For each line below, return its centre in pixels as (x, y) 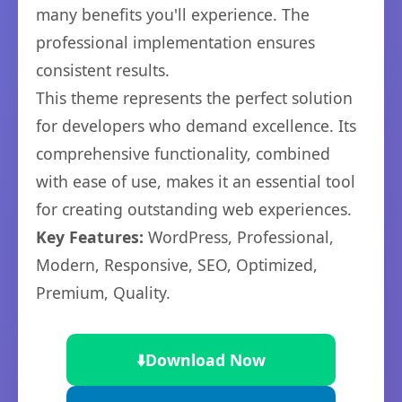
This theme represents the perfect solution (194, 98)
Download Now (205, 360)
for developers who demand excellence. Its (196, 126)
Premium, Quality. (103, 293)
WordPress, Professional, (239, 237)
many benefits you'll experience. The (173, 14)
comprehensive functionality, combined (183, 153)
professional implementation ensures (175, 42)
